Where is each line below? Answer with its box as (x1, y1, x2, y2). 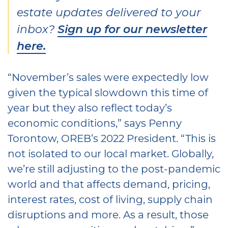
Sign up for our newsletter (58, 21, 207, 36)
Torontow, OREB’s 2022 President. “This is (8, 131, 216, 145)
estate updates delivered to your (17, 4, 201, 19)
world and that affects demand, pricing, (8, 177, 210, 190)
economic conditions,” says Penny (8, 116, 182, 129)
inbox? (17, 21, 58, 36)
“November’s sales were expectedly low (8, 70, 209, 83)
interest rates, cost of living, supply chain (8, 192, 213, 206)
